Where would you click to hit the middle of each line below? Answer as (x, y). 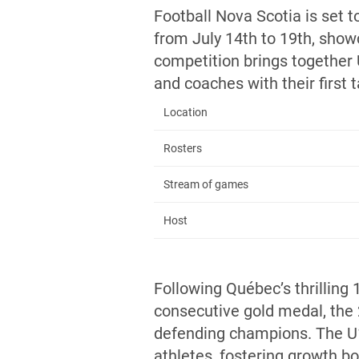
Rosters (183, 148)
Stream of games (206, 184)
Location (186, 112)
